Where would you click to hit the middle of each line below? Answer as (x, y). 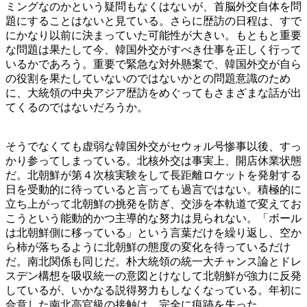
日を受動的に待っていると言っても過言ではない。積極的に (153, 189)
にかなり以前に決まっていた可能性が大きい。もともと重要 (153, 35)
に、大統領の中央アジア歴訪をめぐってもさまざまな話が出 (153, 93)
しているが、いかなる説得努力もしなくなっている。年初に (153, 290)
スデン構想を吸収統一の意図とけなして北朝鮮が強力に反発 (153, 275)
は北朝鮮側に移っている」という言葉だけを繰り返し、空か (153, 232)
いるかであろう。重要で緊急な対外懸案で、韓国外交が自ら (153, 64)
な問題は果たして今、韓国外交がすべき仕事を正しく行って (153, 49)
